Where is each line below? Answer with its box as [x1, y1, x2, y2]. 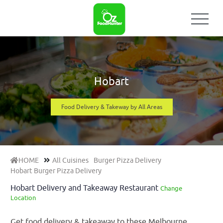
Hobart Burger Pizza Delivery [10, 167, 102, 176]
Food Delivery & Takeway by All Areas [61, 103, 162, 111]
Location [10, 194, 36, 203]
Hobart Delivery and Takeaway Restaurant [10, 183, 160, 194]
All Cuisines [52, 156, 89, 165]
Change [160, 184, 182, 193]
